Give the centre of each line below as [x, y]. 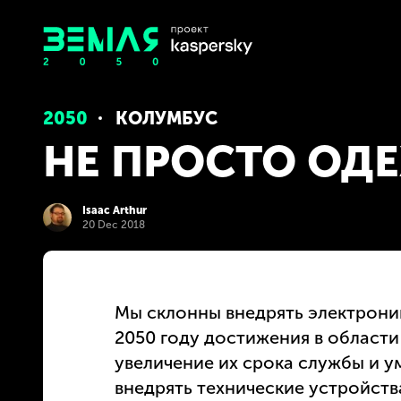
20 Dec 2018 [114, 224]
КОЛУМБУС [166, 118]
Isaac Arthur [115, 210]
